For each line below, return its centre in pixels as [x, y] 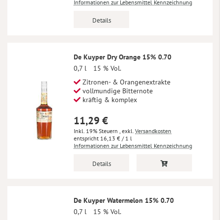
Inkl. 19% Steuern [96, 131]
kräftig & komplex [109, 99]
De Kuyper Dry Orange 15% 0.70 [123, 57]
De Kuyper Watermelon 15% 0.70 [124, 200]
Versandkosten [153, 131]
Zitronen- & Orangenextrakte [125, 82]
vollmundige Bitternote [117, 91]
